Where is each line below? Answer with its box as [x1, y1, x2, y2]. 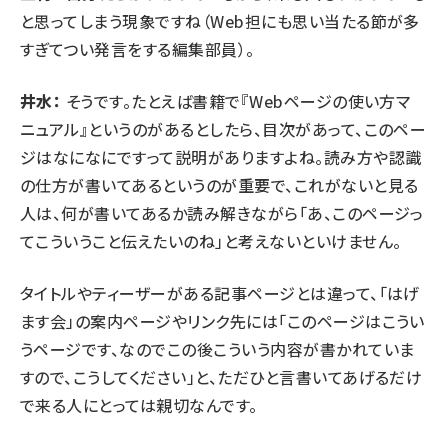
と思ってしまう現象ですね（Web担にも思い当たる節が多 [20, 8, 420, 33]
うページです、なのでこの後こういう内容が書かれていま [20, 336, 415, 361]
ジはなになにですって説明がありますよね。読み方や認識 [20, 144, 422, 169]
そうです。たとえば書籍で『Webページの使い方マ [61, 88, 411, 113]
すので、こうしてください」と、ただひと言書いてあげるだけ [20, 364, 423, 389]
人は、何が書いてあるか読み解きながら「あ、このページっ [20, 200, 424, 225]
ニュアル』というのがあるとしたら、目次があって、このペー [20, 116, 427, 141]
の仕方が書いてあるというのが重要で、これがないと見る [20, 172, 419, 197]
